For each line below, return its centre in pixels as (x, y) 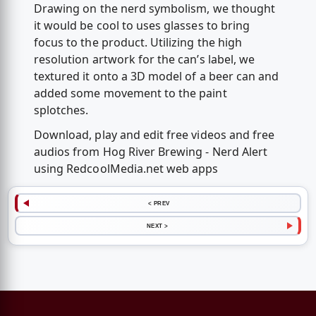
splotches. (61, 110)
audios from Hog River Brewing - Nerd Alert (151, 151)
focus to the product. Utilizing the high (138, 42)
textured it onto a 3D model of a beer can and (156, 76)
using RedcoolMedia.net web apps (126, 168)
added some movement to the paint (130, 93)
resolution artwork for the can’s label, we (144, 59)
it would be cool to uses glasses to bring (142, 25)
